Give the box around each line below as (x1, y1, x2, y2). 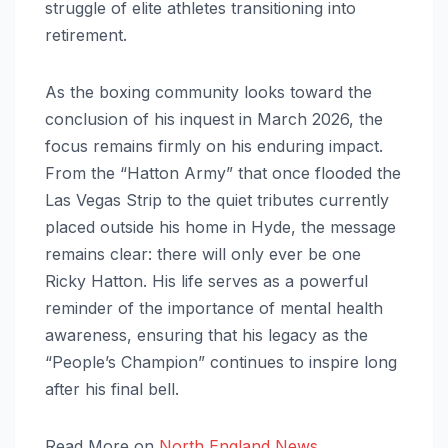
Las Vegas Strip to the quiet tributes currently (45, 190, 389, 211)
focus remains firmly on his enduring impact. (45, 136, 383, 157)
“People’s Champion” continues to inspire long (45, 352, 397, 373)
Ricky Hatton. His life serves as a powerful (45, 271, 368, 292)
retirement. (45, 25, 127, 46)
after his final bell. (45, 379, 179, 400)
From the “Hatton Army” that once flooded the (45, 163, 401, 184)
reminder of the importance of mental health (45, 298, 383, 319)
